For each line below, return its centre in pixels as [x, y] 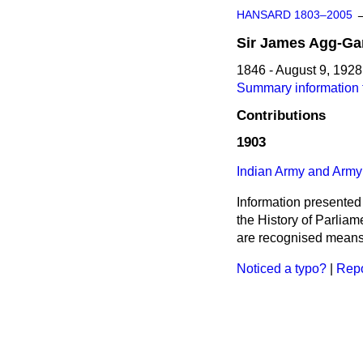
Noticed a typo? [282, 269]
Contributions [281, 115]
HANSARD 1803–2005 [295, 15]
